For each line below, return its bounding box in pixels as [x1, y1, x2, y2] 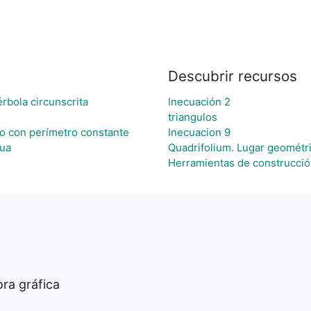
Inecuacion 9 [167, 126, 230, 139]
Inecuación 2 [167, 95, 230, 108]
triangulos [167, 110, 217, 124]
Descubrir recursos [167, 67, 297, 85]
